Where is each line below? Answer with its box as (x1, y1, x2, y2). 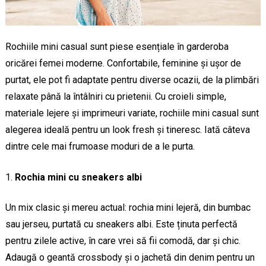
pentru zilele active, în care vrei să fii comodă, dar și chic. (5, 235, 240, 247)
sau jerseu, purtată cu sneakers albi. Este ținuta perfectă (5, 218, 237, 230)
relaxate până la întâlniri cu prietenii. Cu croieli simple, (5, 91, 226, 103)
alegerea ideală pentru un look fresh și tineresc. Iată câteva (5, 124, 250, 136)
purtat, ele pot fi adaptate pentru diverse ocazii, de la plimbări (5, 74, 259, 86)
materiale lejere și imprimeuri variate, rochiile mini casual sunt (5, 107, 259, 119)
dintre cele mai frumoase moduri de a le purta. (5, 141, 195, 153)
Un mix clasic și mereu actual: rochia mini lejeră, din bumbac (5, 202, 251, 214)
